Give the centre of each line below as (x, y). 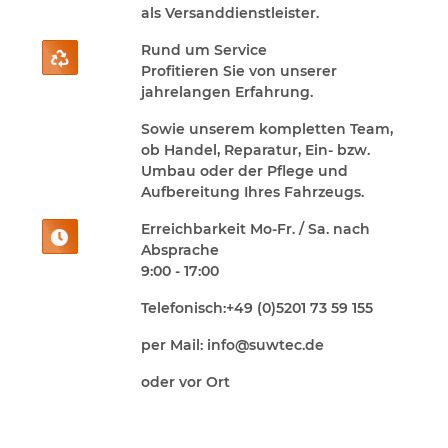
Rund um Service (204, 50)
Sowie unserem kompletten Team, (267, 129)
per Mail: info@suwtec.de (232, 345)
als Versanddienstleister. (230, 13)
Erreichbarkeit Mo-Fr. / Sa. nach (255, 229)
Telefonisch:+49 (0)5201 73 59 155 (257, 308)
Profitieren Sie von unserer (239, 71)
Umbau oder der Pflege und (244, 171)
